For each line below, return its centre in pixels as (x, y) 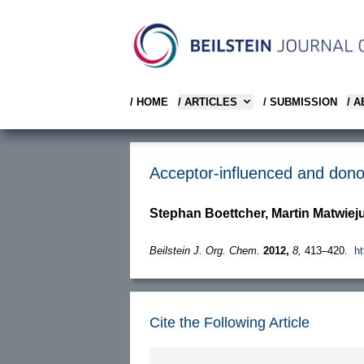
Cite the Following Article (230, 322)
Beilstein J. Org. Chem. (205, 250)
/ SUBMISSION (300, 102)
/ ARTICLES (208, 102)
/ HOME (149, 102)
